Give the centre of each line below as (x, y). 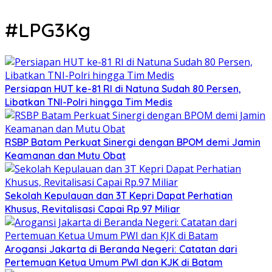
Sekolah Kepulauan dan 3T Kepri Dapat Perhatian (119, 195)
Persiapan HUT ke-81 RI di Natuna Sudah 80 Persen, (123, 88)
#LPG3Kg (48, 30)
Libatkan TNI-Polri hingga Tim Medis (89, 102)
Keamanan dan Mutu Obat (65, 155)
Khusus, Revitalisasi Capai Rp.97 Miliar (93, 209)
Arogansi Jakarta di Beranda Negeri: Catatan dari (121, 249)
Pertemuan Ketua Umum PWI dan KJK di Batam (114, 262)
